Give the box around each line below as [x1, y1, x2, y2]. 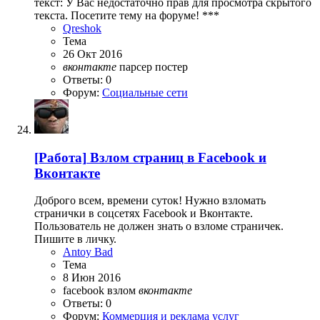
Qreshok [63, 21, 101, 34]
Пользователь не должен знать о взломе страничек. [34, 220, 284, 233]
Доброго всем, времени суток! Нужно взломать [34, 194, 266, 207]
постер [155, 60, 188, 73]
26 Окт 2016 [63, 47, 122, 60]
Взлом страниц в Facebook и [90, 149, 266, 165]
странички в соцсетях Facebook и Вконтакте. [34, 207, 253, 220]
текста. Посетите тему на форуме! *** [34, 9, 219, 21]
